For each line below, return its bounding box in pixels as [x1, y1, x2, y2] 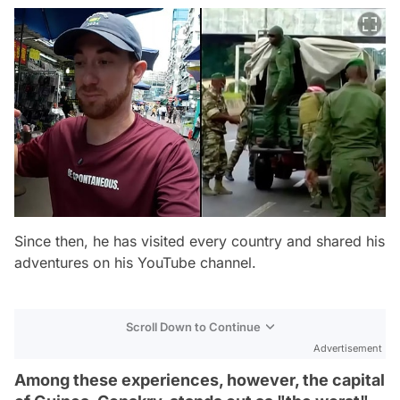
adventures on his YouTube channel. [14, 253, 256, 271]
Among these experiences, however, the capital [14, 370, 385, 389]
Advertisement [313, 341, 382, 354]
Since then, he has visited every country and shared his [14, 231, 385, 250]
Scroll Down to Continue [126, 319, 261, 334]
